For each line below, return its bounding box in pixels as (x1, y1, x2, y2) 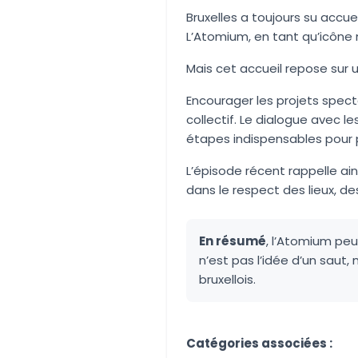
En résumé (199, 233, 266, 249)
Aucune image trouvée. (186, 322, 325, 339)
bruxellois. (199, 271, 256, 288)
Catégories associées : (186, 335, 332, 352)
